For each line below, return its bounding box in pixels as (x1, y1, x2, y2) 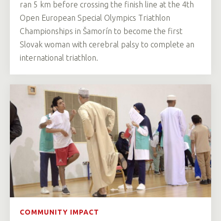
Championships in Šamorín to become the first (20, 26, 183, 36)
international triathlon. (20, 53, 98, 62)
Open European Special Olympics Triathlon (20, 13, 170, 22)
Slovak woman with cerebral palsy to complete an (20, 39, 194, 49)
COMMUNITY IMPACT (20, 208, 99, 217)
